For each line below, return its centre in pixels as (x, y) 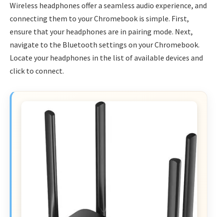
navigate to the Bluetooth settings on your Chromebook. (105, 44)
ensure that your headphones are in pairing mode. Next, (101, 31)
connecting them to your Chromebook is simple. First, (99, 18)
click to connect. (37, 70)
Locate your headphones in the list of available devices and (106, 57)
